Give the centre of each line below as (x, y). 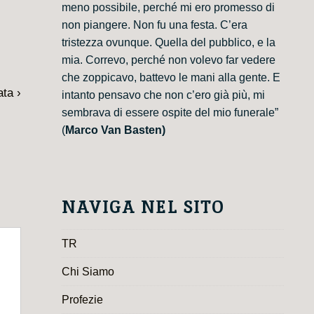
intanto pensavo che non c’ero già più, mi (163, 95)
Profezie (82, 299)
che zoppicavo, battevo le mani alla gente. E (171, 78)
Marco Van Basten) (115, 130)
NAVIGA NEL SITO (143, 207)
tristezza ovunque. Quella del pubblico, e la (168, 43)
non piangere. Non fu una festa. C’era (154, 25)
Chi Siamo (88, 271)
